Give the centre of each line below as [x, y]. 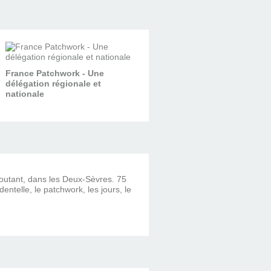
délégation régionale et [53, 83]
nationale [24, 93]
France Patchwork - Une [54, 73]
